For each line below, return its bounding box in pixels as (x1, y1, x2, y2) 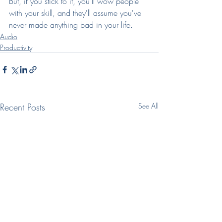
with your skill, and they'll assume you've (9, 7, 144, 18)
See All (138, 101, 159, 111)
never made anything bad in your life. (9, 19, 133, 30)
